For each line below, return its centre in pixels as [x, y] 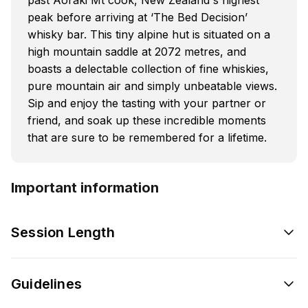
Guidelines [46, 284]
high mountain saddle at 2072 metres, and [137, 51]
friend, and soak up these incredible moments [147, 120]
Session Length [63, 232]
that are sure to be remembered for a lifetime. [147, 137]
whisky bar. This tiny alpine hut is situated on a [149, 34]
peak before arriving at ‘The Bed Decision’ [137, 17]
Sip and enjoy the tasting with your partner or [147, 103]
